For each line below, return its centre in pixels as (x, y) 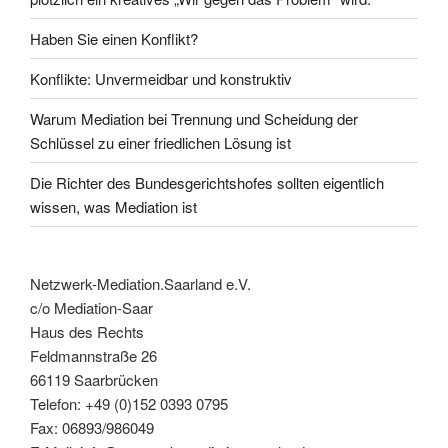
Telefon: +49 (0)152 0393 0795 (129, 404)
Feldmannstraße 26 (93, 356)
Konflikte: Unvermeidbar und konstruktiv (161, 78)
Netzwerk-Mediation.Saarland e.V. (140, 284)
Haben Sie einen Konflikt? (114, 38)
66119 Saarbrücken (94, 380)
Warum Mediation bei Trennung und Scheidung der (194, 118)
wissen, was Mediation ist (113, 206)
